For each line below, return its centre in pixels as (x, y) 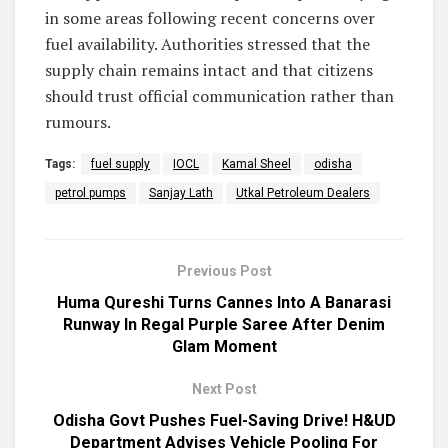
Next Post (224, 388)
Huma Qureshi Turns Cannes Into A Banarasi (224, 302)
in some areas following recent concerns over (210, 17)
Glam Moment (224, 346)
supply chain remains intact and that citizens (209, 69)
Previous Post (224, 270)
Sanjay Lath (181, 192)
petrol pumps (90, 192)
